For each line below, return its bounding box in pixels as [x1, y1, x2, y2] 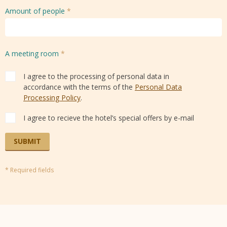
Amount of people [5, 6, 67, 16]
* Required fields [5, 165, 54, 174]
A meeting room [5, 48, 61, 58]
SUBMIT [14, 136, 41, 146]
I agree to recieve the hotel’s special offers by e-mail [23, 112, 194, 123]
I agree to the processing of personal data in [23, 71, 169, 81]
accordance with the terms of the [23, 82, 135, 92]
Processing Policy [23, 92, 81, 102]
